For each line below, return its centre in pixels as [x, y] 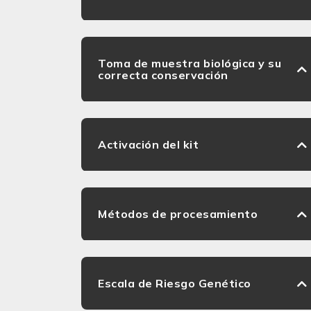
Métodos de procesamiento [178, 214]
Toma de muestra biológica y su [190, 63]
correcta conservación [163, 75]
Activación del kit [148, 144]
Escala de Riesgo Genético [175, 283]
